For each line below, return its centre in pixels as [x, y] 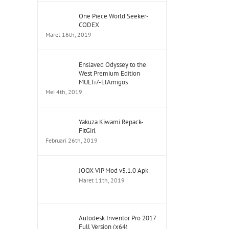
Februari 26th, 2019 [72, 140]
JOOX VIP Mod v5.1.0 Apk [113, 170]
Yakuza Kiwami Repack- [111, 122]
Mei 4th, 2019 [64, 92]
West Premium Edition [109, 73]
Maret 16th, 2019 [68, 35]
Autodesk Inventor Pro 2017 [117, 218]
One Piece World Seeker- [114, 16]
